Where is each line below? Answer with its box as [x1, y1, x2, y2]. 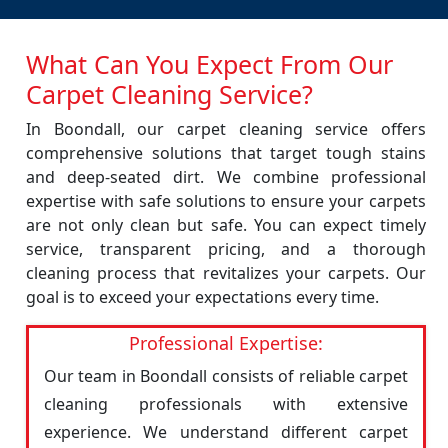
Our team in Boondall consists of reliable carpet [44, 365, 408, 387]
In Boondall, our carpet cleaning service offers [26, 118, 426, 140]
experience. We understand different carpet [44, 421, 408, 443]
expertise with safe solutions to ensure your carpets [26, 190, 426, 212]
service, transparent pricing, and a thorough [26, 238, 426, 260]
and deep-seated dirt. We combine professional [26, 166, 426, 188]
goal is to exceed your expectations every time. [26, 286, 379, 308]
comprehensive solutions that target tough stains [26, 142, 426, 164]
